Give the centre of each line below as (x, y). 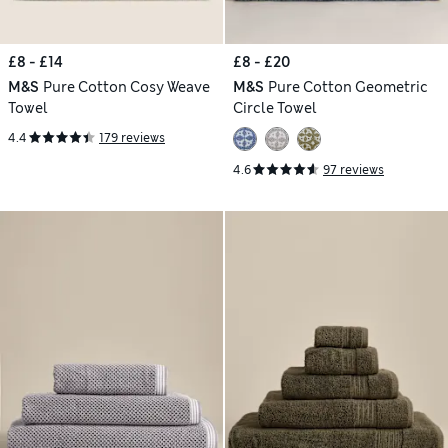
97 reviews (353, 169)
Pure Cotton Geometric (347, 86)
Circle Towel (275, 107)
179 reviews (132, 137)
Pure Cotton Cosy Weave (126, 86)
